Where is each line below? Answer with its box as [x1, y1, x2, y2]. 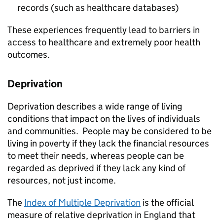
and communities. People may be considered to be [7, 125, 212, 137]
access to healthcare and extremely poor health [7, 37, 200, 48]
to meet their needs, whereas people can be [7, 150, 184, 162]
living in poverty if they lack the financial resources [7, 138, 209, 149]
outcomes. [7, 49, 50, 61]
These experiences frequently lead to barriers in [7, 24, 200, 36]
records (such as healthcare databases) [17, 2, 179, 14]
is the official [141, 197, 193, 209]
